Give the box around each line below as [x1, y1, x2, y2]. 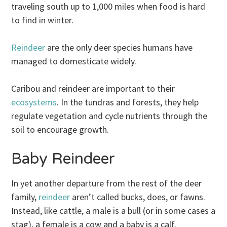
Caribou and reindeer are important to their [11, 82, 175, 94]
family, [11, 191, 39, 203]
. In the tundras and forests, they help [57, 96, 199, 108]
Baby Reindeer [11, 149, 116, 168]
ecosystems [11, 96, 57, 108]
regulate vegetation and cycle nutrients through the [11, 109, 208, 122]
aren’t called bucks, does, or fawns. [70, 191, 206, 203]
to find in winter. [11, 14, 74, 26]
